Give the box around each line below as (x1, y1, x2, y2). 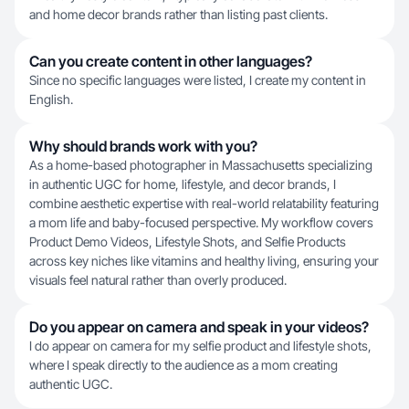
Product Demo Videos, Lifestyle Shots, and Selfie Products (29, 234, 346, 249)
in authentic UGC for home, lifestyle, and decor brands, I (29, 176, 336, 192)
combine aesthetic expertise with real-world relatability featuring (29, 195, 379, 211)
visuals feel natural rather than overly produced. (29, 272, 287, 288)
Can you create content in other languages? (29, 52, 312, 70)
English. (29, 91, 73, 107)
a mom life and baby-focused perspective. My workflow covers (29, 215, 373, 230)
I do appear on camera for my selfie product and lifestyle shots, (29, 338, 372, 353)
